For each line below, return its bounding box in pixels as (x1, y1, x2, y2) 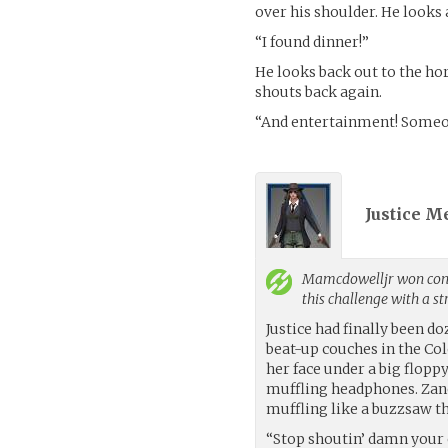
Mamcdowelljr (302, 269, 395, 288)
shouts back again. (255, 82, 383, 101)
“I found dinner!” (255, 32, 370, 51)
